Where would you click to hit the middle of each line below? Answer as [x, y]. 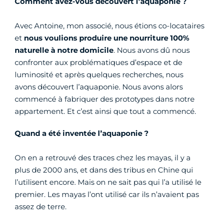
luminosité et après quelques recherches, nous [99, 75]
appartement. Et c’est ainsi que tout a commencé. [105, 111]
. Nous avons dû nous [152, 50]
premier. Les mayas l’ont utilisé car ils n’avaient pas [107, 194]
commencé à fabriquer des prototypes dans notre [105, 99]
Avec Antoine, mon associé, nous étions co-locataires [109, 26]
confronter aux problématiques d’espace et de [99, 62]
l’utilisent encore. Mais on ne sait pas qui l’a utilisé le [108, 182]
